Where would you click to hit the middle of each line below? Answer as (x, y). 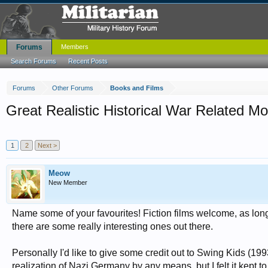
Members (75, 47)
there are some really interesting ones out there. (112, 226)
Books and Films (137, 88)
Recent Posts (88, 61)
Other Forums (73, 88)
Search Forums (33, 61)
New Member (68, 182)
